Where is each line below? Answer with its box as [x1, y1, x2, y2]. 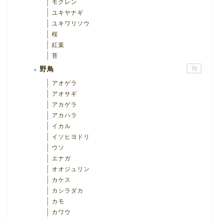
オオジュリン [52, 165, 90, 173]
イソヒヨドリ [52, 133, 90, 140]
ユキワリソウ [52, 20, 90, 27]
